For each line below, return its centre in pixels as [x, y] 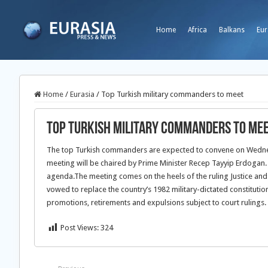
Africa [197, 30]
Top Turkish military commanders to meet [172, 94]
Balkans [232, 30]
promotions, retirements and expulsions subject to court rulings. [156, 202]
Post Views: [80, 228]
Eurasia [82, 94]
